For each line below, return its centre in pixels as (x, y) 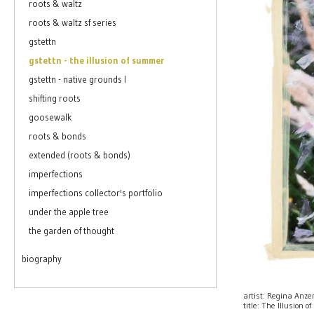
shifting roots (55, 98)
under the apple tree (69, 212)
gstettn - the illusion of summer (96, 61)
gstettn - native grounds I (77, 80)
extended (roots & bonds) (80, 155)
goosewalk (50, 117)
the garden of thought (71, 231)
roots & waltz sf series (73, 23)
